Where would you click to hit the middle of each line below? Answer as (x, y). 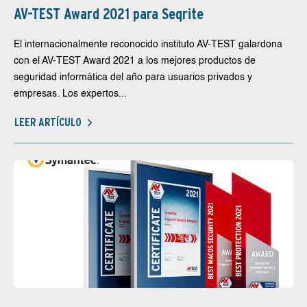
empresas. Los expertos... (70, 94)
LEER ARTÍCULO (48, 122)
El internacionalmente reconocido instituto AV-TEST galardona (148, 45)
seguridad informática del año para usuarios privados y (133, 77)
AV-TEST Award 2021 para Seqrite (109, 14)
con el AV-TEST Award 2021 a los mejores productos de (135, 61)
